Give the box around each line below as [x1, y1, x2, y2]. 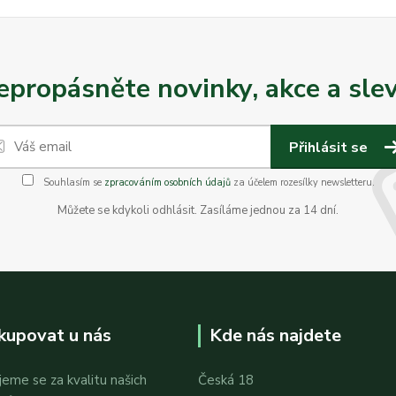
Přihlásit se [289, 138, 371, 157]
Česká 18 [198, 371, 254, 389]
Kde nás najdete [209, 324, 341, 347]
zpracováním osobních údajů [103, 176, 231, 189]
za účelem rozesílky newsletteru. [230, 176, 375, 189]
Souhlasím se [40, 176, 104, 189]
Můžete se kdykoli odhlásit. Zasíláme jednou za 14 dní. [57, 202, 339, 218]
